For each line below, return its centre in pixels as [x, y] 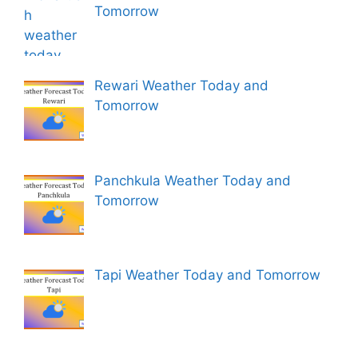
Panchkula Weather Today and [192, 180]
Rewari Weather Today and [181, 86]
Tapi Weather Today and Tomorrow [207, 275]
